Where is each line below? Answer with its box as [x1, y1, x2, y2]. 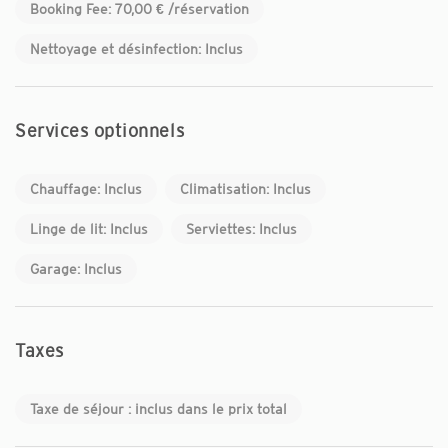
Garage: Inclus [30, 260, 122, 277]
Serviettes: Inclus [186, 220, 297, 237]
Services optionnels [15, 120, 185, 141]
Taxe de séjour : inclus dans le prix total [30, 400, 287, 417]
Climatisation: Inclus [180, 180, 311, 197]
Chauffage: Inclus [30, 180, 142, 197]
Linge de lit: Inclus [30, 220, 148, 237]
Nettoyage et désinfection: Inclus [30, 40, 243, 57]
